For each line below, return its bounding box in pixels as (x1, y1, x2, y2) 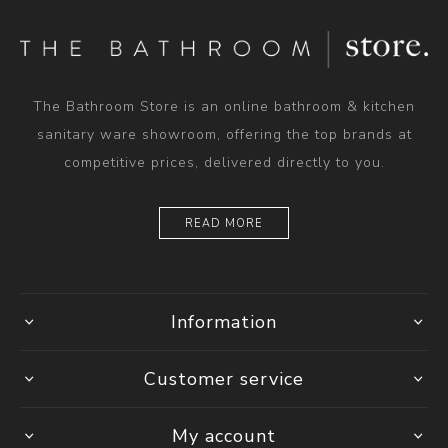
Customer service (144, 367, 304, 392)
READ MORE (185, 216, 263, 232)
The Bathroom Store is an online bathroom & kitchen (33, 97, 415, 117)
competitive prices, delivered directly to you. (63, 153, 385, 173)
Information (171, 310, 277, 335)
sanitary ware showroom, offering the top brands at (36, 125, 412, 145)
